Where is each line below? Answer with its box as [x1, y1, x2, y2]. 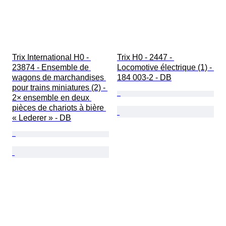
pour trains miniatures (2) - [12, 83, 107, 92]
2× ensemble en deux [12, 93, 91, 102]
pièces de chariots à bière [12, 103, 106, 112]
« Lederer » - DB [12, 114, 71, 123]
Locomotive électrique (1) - [117, 63, 214, 72]
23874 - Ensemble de [12, 63, 91, 72]
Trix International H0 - [12, 53, 91, 62]
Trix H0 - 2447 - [117, 53, 174, 62]
